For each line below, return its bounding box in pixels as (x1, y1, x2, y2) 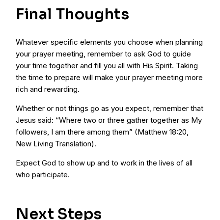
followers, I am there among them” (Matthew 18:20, (16, 127, 189, 137)
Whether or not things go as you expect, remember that (16, 103, 203, 113)
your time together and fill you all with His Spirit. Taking (16, 60, 198, 70)
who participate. (16, 169, 70, 179)
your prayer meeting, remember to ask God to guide (16, 49, 191, 58)
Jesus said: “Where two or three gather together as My (16, 115, 202, 125)
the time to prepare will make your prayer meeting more (16, 72, 203, 82)
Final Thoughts (16, 5, 130, 24)
